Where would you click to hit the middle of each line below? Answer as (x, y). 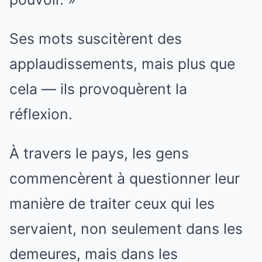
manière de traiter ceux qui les (112, 204)
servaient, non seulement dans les (126, 229)
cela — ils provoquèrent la (98, 89)
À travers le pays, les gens (99, 154)
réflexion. (41, 114)
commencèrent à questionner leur (125, 179)
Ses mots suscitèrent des (96, 39)
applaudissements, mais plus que (122, 64)
